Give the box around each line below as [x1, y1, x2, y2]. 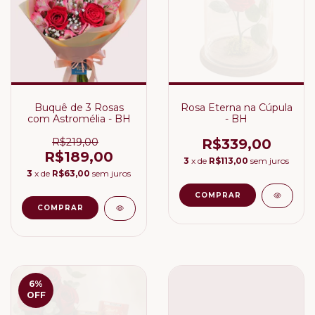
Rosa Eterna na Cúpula [180, 101, 292, 114]
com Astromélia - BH [27, 112, 131, 125]
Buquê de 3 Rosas [34, 101, 124, 114]
